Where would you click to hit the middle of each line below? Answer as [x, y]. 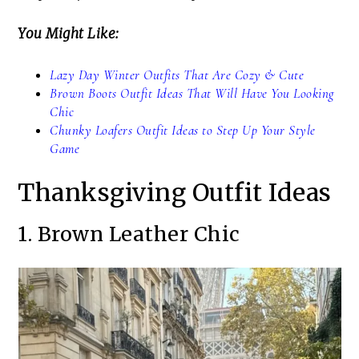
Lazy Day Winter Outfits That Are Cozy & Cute [177, 75]
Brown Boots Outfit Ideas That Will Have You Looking [192, 94]
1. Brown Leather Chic [129, 234]
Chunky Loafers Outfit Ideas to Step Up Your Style [183, 131]
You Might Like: [69, 34]
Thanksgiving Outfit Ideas [175, 193]
